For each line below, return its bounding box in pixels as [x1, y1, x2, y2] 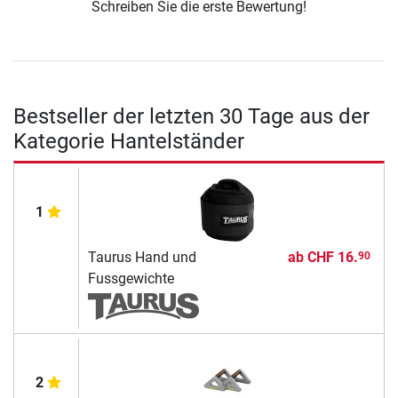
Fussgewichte [87, 270, 174, 288]
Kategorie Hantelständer [13, 129, 244, 155]
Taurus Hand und [87, 249, 196, 267]
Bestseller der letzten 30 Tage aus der [13, 104, 370, 130]
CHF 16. [306, 249, 358, 267]
